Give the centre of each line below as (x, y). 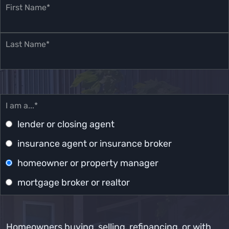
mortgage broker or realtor (74, 182)
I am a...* (22, 106)
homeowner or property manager (88, 163)
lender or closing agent (66, 124)
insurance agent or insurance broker (95, 144)
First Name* (28, 7)
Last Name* (28, 44)
